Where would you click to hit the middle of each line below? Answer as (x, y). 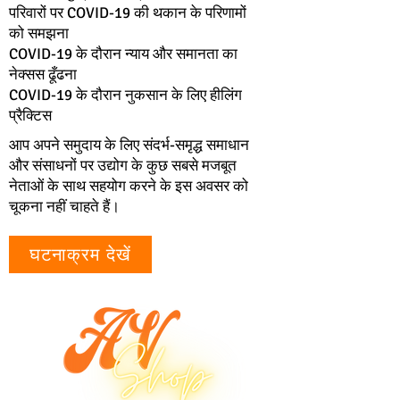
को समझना (39, 33)
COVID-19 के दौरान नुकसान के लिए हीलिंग (125, 95)
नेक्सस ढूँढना (43, 75)
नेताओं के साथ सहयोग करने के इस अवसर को (129, 186)
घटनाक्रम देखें (80, 254)
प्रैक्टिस (30, 116)
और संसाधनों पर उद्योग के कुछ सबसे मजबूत (123, 166)
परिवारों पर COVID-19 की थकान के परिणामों (128, 13)
